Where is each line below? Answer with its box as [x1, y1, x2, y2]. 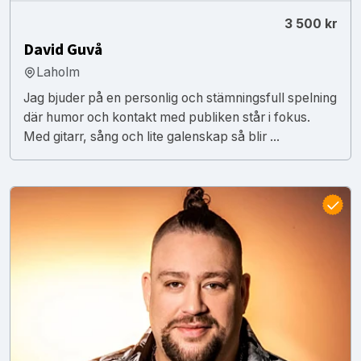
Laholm [36, 64, 80, 80]
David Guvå [23, 38, 102, 61]
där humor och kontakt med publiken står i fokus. [23, 109, 310, 125]
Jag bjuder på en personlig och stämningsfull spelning [23, 89, 337, 106]
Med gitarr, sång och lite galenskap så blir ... [23, 128, 280, 144]
